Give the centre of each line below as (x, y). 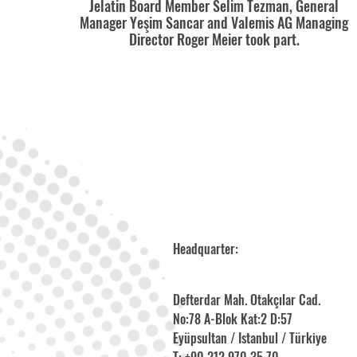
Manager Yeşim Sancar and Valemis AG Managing (214, 23)
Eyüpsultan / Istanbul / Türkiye (250, 338)
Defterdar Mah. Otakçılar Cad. (247, 300)
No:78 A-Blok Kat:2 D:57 (233, 319)
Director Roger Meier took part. (214, 39)
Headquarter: (206, 249)
